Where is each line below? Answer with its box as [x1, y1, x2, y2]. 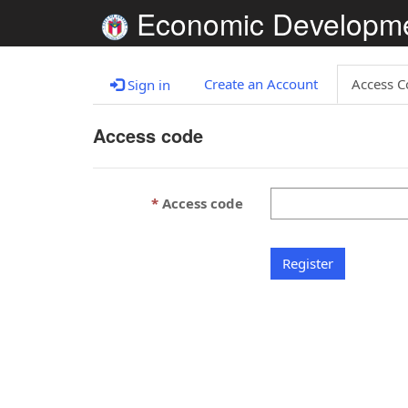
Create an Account [204, 75, 318, 93]
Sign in [124, 76, 170, 94]
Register [282, 254, 333, 272]
